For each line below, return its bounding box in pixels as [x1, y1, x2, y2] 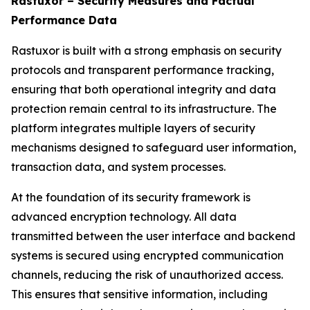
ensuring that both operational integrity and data [11, 82, 276, 97]
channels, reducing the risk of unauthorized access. [11, 268, 283, 282]
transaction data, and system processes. [11, 160, 226, 174]
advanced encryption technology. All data [11, 210, 237, 224]
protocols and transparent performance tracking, [11, 63, 274, 77]
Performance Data [11, 13, 117, 28]
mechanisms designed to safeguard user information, [11, 140, 296, 155]
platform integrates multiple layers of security [11, 121, 255, 136]
